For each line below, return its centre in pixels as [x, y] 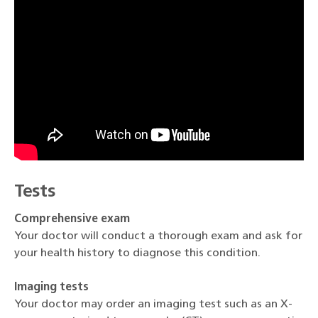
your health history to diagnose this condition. [137, 253]
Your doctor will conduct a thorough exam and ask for [158, 236]
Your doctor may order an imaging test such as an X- [153, 304]
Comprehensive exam [72, 219]
